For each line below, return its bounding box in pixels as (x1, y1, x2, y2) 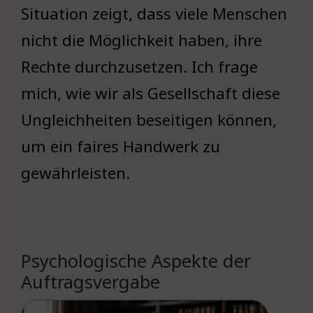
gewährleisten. (21, 162, 130, 184)
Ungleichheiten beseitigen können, (21, 109, 277, 131)
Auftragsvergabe (21, 270, 160, 294)
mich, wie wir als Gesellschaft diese (21, 82, 280, 105)
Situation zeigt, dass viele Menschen (21, 3, 287, 25)
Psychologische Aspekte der (21, 249, 251, 273)
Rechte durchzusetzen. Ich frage (21, 56, 258, 78)
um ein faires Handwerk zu (21, 136, 220, 158)
